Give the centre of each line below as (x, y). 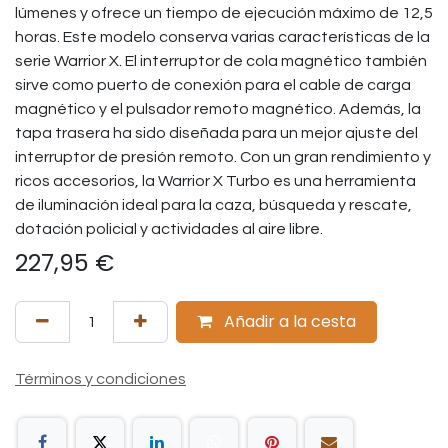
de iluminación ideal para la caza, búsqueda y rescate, (213, 205)
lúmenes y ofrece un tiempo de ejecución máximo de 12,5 (224, 13)
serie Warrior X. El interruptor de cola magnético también (221, 61)
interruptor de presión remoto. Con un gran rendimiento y (223, 157)
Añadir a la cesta (288, 321)
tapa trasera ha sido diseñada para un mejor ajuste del (216, 133)
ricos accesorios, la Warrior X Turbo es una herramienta (215, 181)
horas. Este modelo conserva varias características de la (222, 37)
